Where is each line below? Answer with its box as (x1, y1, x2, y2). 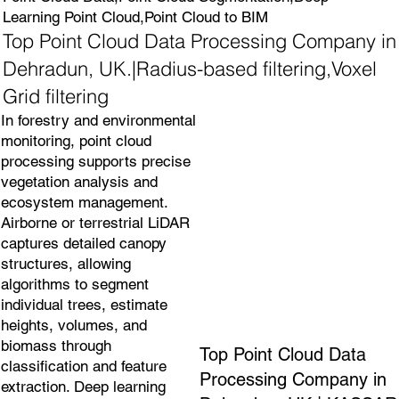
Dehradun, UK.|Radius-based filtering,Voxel (2, 55, 377, 81)
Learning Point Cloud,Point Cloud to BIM (2, 8, 268, 27)
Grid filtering (2, 83, 109, 109)
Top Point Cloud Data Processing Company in (2, 28, 396, 53)
